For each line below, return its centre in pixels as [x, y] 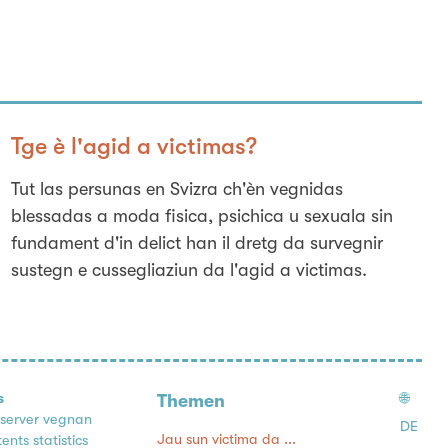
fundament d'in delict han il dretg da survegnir [196, 242]
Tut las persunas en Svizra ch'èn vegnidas [176, 188]
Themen [191, 400]
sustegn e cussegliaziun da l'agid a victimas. [188, 269]
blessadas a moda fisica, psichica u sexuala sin [201, 215]
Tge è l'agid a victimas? [133, 147]
